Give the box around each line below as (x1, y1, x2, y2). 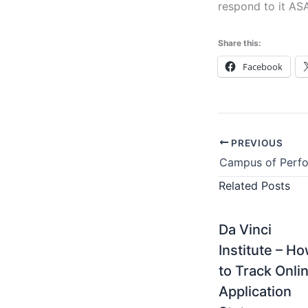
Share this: (218, 37, 261, 48)
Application (219, 283, 291, 300)
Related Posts (219, 179, 290, 193)
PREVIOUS (228, 137, 283, 148)
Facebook (243, 60, 283, 73)
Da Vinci (219, 221, 272, 239)
